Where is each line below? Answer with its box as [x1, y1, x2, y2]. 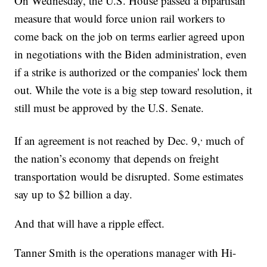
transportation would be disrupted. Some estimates [14, 169, 244, 184]
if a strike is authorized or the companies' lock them [14, 64, 248, 79]
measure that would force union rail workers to [14, 10, 226, 26]
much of [203, 133, 244, 148]
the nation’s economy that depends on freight [14, 151, 219, 166]
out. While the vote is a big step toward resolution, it [14, 82, 253, 97]
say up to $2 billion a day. [14, 187, 133, 202]
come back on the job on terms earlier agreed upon [14, 28, 246, 44]
